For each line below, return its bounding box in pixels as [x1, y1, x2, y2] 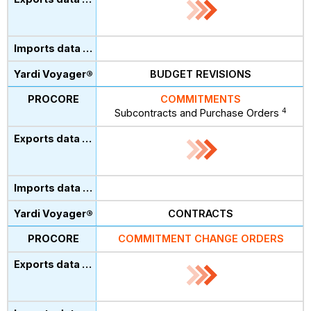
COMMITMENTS [160, 93, 242, 106]
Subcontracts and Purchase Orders [115, 107, 283, 119]
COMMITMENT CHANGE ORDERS [117, 233, 284, 245]
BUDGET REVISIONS [150, 67, 252, 80]
